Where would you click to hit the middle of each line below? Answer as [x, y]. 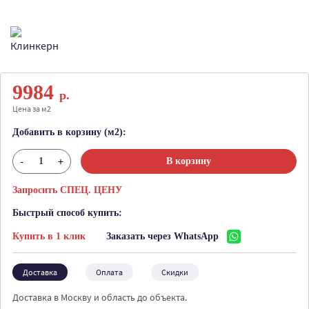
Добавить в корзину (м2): [69, 132]
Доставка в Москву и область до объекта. [100, 297]
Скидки [175, 272]
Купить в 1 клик [49, 236]
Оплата [109, 272]
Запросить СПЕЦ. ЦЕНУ [67, 190]
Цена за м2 [32, 109]
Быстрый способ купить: [67, 213]
